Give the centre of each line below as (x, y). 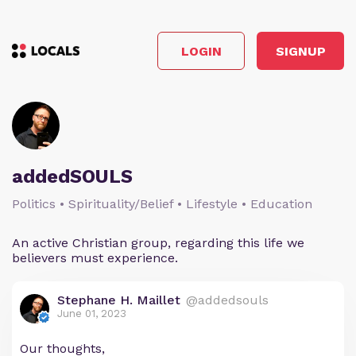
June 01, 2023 (92, 313)
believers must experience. (95, 258)
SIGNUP (300, 51)
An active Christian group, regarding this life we (158, 243)
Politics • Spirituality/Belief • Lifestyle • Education (162, 204)
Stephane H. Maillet (119, 300)
